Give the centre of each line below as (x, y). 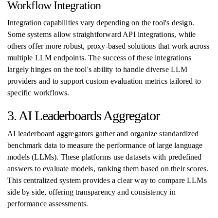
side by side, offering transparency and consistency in (91, 192)
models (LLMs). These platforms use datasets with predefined (105, 157)
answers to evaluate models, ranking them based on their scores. (108, 169)
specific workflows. (38, 93)
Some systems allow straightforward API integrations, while (102, 34)
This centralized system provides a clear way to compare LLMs (107, 180)
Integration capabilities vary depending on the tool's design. (101, 23)
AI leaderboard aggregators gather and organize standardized (103, 134)
